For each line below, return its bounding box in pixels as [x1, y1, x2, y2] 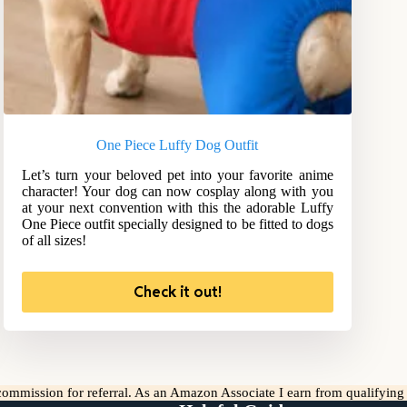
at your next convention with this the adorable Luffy [22, 200, 333, 216]
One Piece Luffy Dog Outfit [96, 137, 259, 154]
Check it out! [133, 283, 222, 303]
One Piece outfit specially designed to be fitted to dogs [22, 216, 333, 233]
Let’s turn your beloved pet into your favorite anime [22, 167, 333, 184]
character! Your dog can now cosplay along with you [22, 184, 333, 200]
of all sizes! [22, 233, 87, 249]
